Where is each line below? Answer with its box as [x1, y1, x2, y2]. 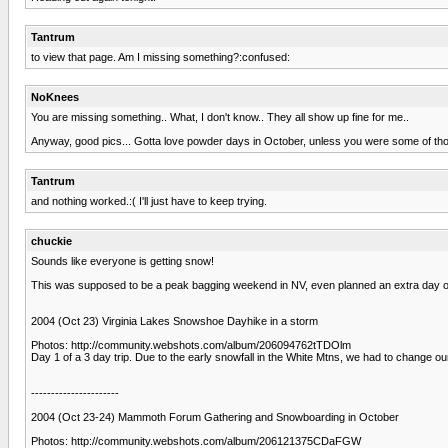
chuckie [31, 234, 72, 247]
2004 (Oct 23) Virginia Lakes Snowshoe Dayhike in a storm [31, 314, 318, 327]
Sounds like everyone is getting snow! [31, 254, 214, 267]
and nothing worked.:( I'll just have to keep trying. [31, 194, 267, 207]
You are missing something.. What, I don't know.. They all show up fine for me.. [31, 110, 409, 123]
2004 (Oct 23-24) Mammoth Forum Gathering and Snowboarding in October [31, 410, 399, 423]
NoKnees [31, 90, 79, 103]
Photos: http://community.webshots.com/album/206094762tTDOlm [31, 338, 351, 351]
